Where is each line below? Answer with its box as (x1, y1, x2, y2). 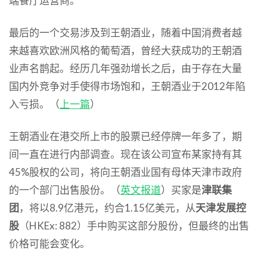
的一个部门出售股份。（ (9, 183, 120, 196)
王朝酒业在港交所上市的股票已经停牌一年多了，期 (9, 129, 242, 142)
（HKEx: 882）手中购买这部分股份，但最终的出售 (19, 219, 249, 232)
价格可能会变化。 (9, 237, 90, 250)
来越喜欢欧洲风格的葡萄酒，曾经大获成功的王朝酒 (9, 44, 242, 57)
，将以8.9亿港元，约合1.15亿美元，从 (19, 201, 195, 214)
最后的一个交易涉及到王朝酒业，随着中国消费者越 (9, 26, 242, 39)
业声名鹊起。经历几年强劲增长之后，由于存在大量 (9, 61, 242, 74)
